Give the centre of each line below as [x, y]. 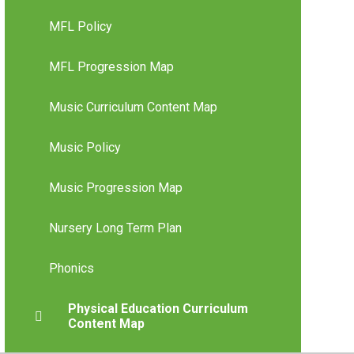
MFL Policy [80, 27]
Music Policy [85, 148]
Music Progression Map [115, 188]
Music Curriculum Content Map [133, 107]
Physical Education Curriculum [158, 309]
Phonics [71, 269]
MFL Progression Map [111, 67]
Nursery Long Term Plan [115, 228]
